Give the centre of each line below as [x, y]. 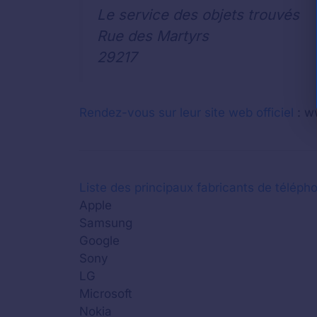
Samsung [106, 223]
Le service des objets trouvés [198, 15]
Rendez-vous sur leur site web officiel [186, 112]
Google [99, 240]
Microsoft [106, 293]
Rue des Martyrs [153, 36]
